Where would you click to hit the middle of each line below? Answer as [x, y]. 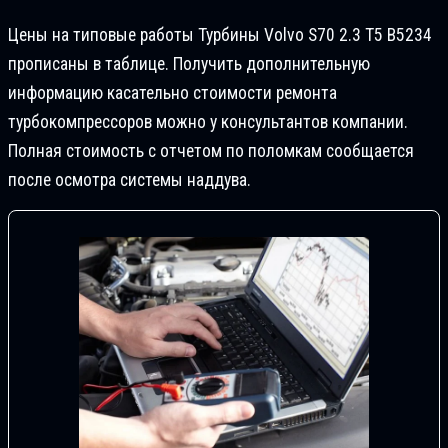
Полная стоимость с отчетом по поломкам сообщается [211, 151]
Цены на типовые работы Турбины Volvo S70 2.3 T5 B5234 [220, 35]
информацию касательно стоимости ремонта [172, 93]
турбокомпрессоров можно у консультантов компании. [208, 122]
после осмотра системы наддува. [129, 180]
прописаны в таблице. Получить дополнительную [189, 64]
